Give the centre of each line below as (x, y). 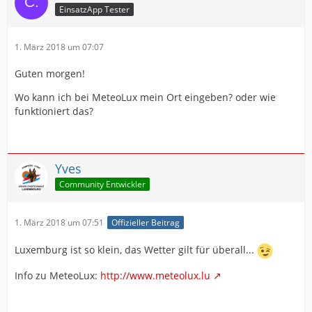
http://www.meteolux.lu (155, 275)
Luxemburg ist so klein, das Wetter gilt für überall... (136, 250)
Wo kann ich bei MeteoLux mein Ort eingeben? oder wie (145, 97)
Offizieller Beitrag (146, 222)
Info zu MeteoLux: (57, 275)
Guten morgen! (50, 73)
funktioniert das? (54, 111)
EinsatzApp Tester (94, 10)
